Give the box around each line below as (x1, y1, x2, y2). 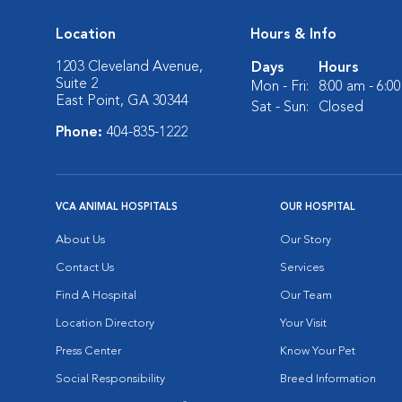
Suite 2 (56, 76, 98, 92)
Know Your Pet (280, 345, 355, 357)
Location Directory (56, 317, 154, 329)
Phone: (56, 125, 107, 140)
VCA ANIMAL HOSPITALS (56, 202, 178, 213)
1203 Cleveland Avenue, (56, 59, 203, 74)
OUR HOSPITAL (280, 202, 355, 213)
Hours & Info (250, 27, 336, 42)
